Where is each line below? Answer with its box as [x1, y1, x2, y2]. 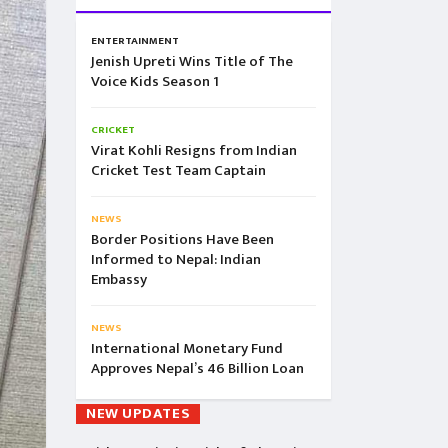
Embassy [91, 267, 147, 292]
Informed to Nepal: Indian [91, 247, 261, 272]
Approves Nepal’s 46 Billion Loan [91, 356, 304, 381]
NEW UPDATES [86, 401, 191, 426]
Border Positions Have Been [91, 227, 274, 252]
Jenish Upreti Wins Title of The [91, 49, 293, 74]
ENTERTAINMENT [91, 32, 179, 50]
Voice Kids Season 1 [91, 69, 219, 94]
